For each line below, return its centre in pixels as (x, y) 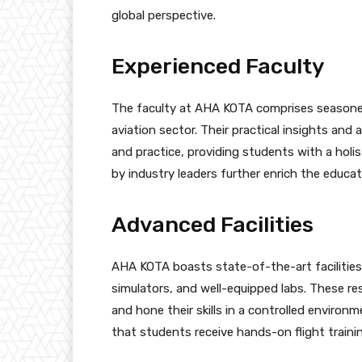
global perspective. (164, 15)
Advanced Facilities (213, 224)
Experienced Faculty (218, 66)
